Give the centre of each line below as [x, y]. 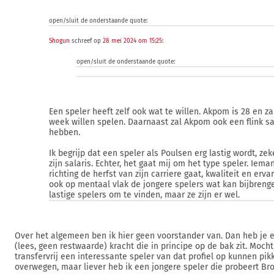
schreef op [86, 41]
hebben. [65, 132]
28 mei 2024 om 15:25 [132, 41]
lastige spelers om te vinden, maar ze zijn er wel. [144, 195]
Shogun [59, 41]
